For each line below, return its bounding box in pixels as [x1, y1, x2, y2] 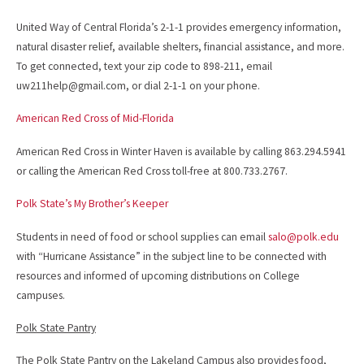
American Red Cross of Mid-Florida [16, 111, 174, 126]
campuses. [16, 288, 65, 302]
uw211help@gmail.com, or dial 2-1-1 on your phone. [16, 78, 260, 93]
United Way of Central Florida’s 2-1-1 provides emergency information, [16, 19, 341, 34]
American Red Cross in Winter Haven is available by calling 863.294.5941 [16, 144, 346, 158]
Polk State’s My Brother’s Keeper [16, 197, 168, 211]
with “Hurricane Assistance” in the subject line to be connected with [16, 249, 327, 263]
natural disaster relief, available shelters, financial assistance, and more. [16, 39, 344, 54]
